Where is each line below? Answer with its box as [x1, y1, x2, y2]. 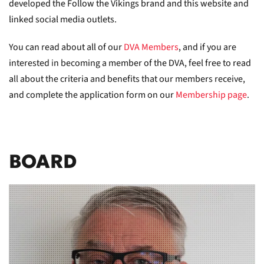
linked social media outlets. [9, 12, 117, 26]
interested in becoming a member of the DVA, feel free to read [9, 56, 251, 70]
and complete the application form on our [9, 88, 174, 101]
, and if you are [179, 40, 236, 54]
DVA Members [124, 40, 179, 54]
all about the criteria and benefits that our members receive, [9, 72, 245, 85]
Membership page [176, 88, 247, 101]
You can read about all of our [9, 40, 122, 54]
